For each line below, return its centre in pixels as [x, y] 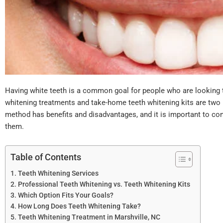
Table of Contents [46, 157]
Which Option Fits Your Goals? [65, 195]
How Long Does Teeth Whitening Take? [79, 206]
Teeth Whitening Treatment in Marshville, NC [89, 217]
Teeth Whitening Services [58, 173]
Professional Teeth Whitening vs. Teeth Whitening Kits [104, 184]
